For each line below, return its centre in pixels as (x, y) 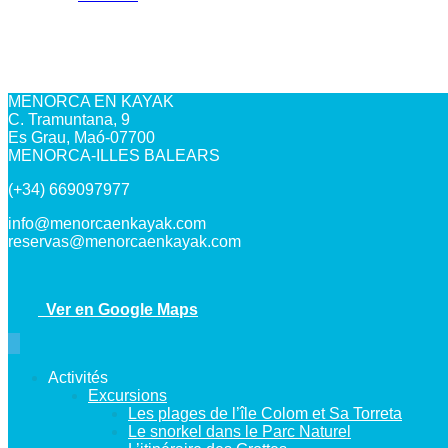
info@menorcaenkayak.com (107, 223)
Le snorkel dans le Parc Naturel (239, 431)
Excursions (127, 395)
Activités (78, 377)
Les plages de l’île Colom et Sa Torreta (265, 413)
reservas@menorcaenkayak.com (124, 241)
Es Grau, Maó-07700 (81, 137)
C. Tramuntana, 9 (69, 119)
